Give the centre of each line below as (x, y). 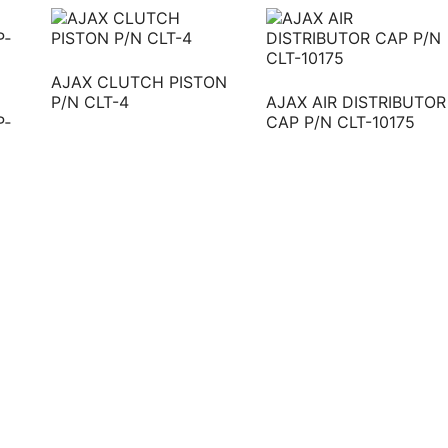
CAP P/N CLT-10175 (341, 121)
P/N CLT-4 (89, 101)
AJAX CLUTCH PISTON (138, 81)
